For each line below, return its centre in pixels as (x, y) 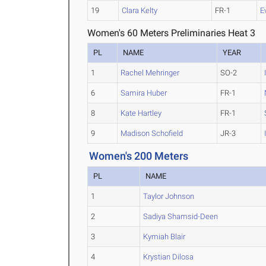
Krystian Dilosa (169, 257)
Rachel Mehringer (150, 73)
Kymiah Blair (164, 237)
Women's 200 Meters (139, 156)
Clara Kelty (140, 10)
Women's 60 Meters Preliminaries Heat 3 (172, 33)
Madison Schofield (152, 133)
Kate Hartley (141, 113)
